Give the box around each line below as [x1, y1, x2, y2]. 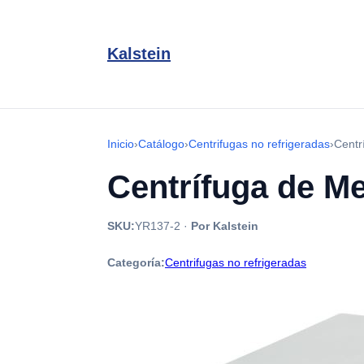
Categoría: [107, 256, 165, 269]
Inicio [107, 137, 134, 150]
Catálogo [138, 137, 184, 150]
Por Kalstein [191, 219, 258, 232]
